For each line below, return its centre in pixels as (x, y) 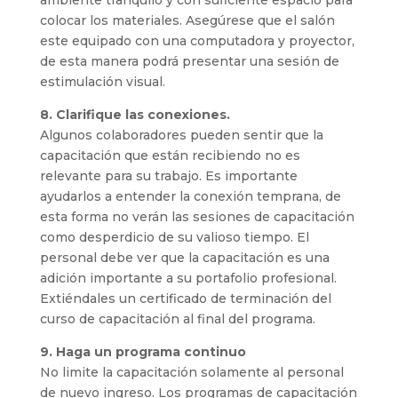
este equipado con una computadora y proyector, (197, 41)
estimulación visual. (102, 82)
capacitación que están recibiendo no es (170, 155)
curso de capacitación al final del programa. (177, 319)
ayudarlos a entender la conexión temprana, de (190, 196)
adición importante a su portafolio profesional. (188, 278)
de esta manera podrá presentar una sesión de (189, 61)
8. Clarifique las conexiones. (135, 115)
